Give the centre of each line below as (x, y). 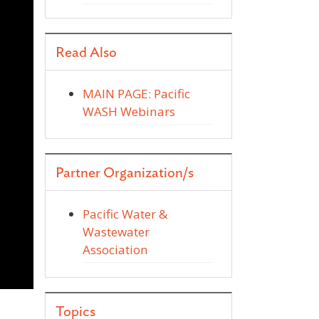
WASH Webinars (129, 111)
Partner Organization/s (125, 173)
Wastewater (116, 232)
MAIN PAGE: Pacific (136, 94)
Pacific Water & (125, 214)
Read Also (86, 53)
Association (115, 250)
